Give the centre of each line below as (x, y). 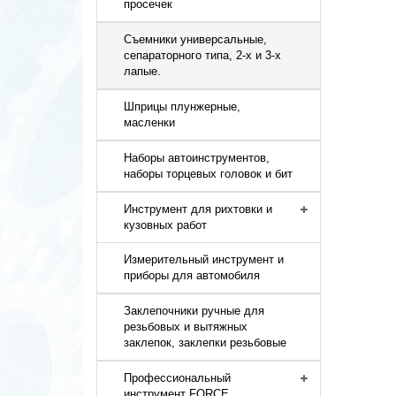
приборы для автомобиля (192, 275)
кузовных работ (166, 225)
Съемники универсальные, (196, 39)
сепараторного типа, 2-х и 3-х (203, 55)
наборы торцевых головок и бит (209, 174)
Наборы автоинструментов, (197, 158)
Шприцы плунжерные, (183, 107)
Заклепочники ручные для (194, 311)
